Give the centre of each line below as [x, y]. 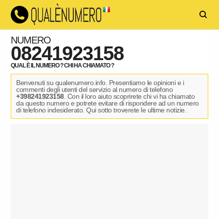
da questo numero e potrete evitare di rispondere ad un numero [108, 103]
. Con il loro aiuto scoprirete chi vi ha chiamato [129, 96]
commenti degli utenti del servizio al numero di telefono [95, 89]
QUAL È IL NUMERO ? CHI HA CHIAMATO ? [63, 66]
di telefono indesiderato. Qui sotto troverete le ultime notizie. [101, 110]
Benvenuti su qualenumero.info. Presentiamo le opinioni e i [100, 83]
